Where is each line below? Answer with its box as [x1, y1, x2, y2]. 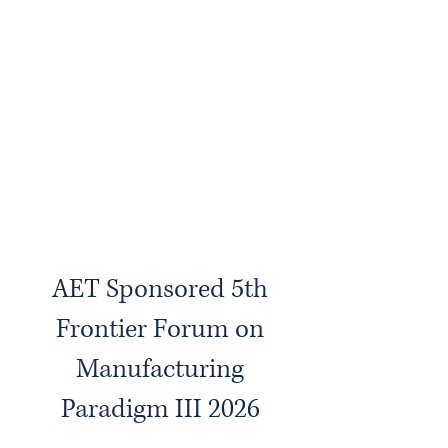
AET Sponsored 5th [52, 272, 268, 307]
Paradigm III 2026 [60, 392, 260, 427]
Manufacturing [76, 352, 244, 387]
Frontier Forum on [56, 312, 264, 347]
